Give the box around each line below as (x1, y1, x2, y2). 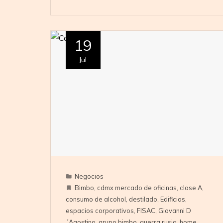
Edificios (160, 195, 185, 204)
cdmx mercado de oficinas (97, 184, 177, 192)
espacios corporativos (65, 207, 134, 215)
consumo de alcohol (65, 195, 126, 204)
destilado (128, 195, 157, 204)
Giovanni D (158, 207, 191, 215)
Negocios (74, 172, 104, 181)
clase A (179, 184, 202, 192)
